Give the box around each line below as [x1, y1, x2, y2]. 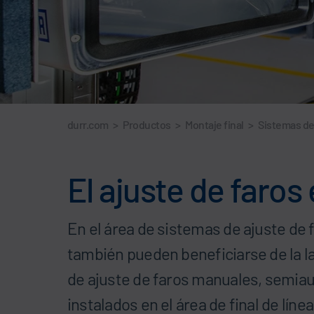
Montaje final [185, 117, 244, 131]
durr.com [67, 117, 109, 131]
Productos [123, 117, 171, 131]
